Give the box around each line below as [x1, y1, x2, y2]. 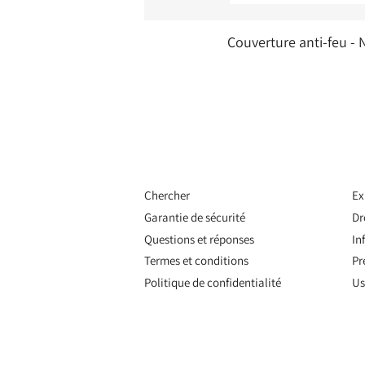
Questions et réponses [144, 231, 254, 247]
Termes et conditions [144, 253, 248, 269]
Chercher [144, 187, 190, 203]
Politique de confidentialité [144, 275, 281, 290]
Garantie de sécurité [144, 209, 245, 225]
